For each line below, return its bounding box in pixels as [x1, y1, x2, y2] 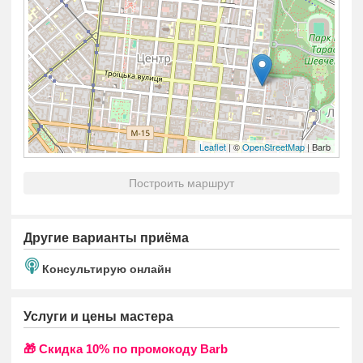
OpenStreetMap [242, 140, 305, 153]
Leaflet [199, 140, 226, 153]
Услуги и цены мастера [23, 310, 173, 323]
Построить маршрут [129, 177, 234, 190]
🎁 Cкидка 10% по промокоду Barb [23, 342, 228, 356]
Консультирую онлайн [42, 263, 171, 275]
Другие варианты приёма [23, 231, 189, 245]
